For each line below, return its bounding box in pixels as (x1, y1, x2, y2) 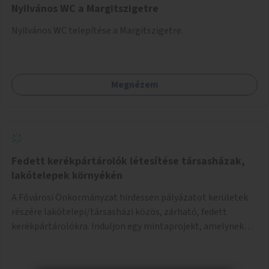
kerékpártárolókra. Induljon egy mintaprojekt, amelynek (11, 219, 244, 233)
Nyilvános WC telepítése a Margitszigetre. (11, 23, 183, 37)
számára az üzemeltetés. (11, 248, 115, 262)
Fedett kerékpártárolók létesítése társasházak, (11, 153, 245, 169)
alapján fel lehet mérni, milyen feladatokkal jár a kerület (11, 234, 243, 247)
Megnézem (110, 77, 159, 91)
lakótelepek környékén (11, 168, 122, 183)
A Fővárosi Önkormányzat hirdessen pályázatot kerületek (11, 190, 248, 204)
